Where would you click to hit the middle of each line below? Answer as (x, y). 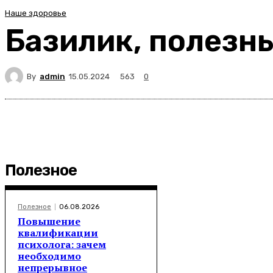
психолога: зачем (62, 244)
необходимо (49, 256)
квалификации (58, 233)
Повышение (49, 221)
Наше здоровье (36, 13)
